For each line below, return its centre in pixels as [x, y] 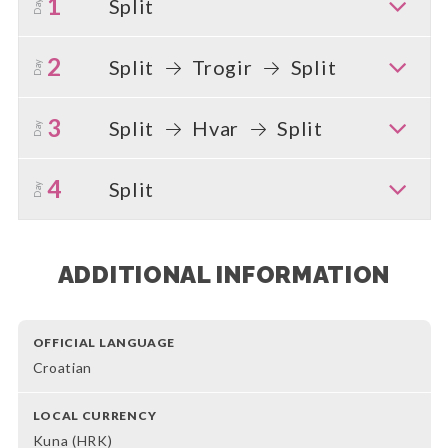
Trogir [222, 66]
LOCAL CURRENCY [94, 416]
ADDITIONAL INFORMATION [224, 275]
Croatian [62, 368]
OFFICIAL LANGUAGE [103, 343]
